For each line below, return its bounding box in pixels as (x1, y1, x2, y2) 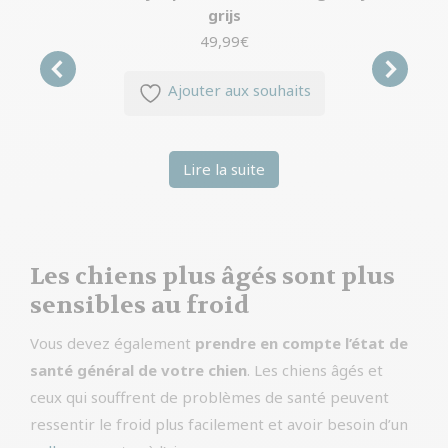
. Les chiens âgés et (247, 359, 383, 380)
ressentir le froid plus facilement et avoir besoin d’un (30, 413, 408, 434)
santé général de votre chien (30, 359, 247, 380)
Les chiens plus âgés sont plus (30, 260, 395, 292)
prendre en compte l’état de (191, 332, 408, 353)
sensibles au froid (30, 289, 250, 321)
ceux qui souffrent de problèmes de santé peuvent (30, 386, 389, 407)
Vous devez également (30, 332, 191, 353)
